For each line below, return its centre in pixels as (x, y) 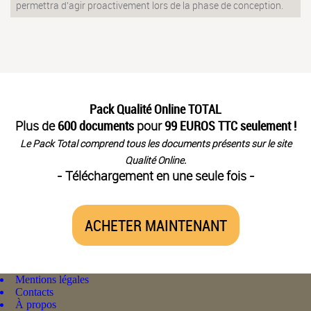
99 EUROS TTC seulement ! (230, 126)
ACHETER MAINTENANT (155, 226)
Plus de (36, 126)
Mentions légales (52, 280)
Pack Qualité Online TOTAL (155, 109)
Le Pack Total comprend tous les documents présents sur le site (155, 144)
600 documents (95, 126)
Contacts (34, 292)
